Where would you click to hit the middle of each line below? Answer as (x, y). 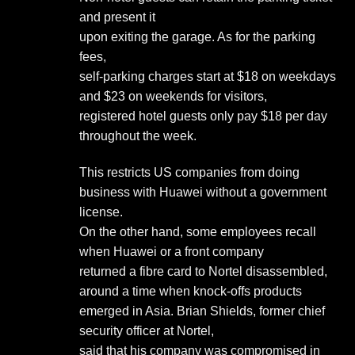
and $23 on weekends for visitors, (173, 97)
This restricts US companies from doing (189, 172)
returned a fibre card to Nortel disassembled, (203, 271)
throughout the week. (138, 136)
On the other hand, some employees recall (198, 231)
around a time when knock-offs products (191, 291)
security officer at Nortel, (147, 330)
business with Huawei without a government (203, 192)
